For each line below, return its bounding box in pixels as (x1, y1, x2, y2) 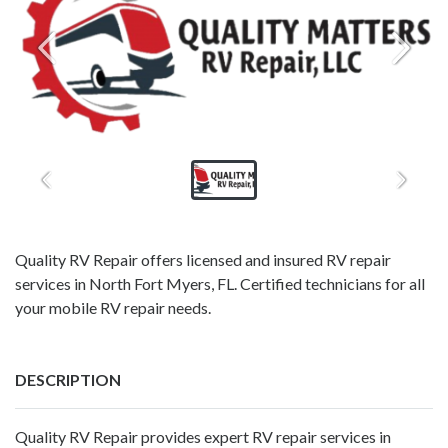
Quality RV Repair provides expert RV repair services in (15, 426, 391, 446)
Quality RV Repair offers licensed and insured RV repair (15, 249, 391, 269)
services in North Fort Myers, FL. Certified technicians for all (15, 273, 425, 293)
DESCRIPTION (15, 369, 121, 389)
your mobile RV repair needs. (15, 297, 211, 317)
